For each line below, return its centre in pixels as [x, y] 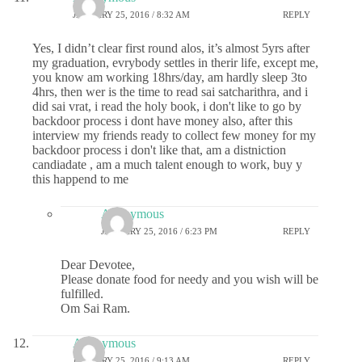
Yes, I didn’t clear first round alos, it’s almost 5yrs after [171, 48]
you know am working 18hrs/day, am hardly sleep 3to [170, 77]
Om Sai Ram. [95, 308]
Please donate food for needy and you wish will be [189, 279]
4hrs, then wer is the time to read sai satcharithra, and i [170, 91]
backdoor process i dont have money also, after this [162, 120]
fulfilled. [82, 293]
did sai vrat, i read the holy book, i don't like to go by [167, 106]
